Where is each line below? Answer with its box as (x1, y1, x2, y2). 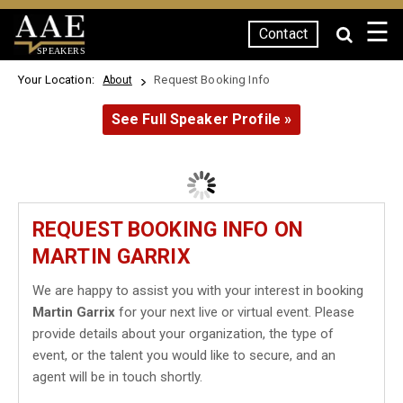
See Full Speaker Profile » (111, 111, 292, 128)
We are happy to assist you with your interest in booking (32, 282, 363, 299)
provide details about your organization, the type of (32, 326, 334, 342)
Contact (259, 25, 308, 42)
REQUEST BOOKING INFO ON (32, 218, 303, 242)
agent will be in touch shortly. (32, 369, 202, 385)
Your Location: (18, 73, 101, 86)
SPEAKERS (36, 45, 85, 56)
